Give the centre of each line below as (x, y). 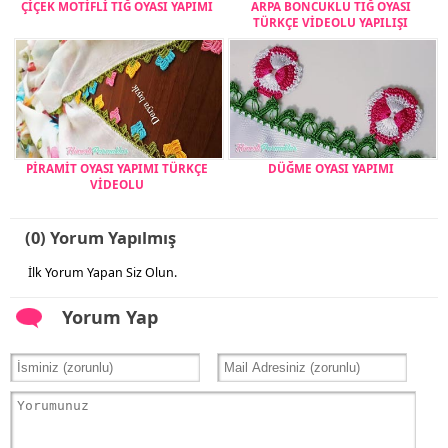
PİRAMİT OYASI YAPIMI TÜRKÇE (117, 167)
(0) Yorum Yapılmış (100, 238)
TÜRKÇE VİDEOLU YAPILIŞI (331, 21)
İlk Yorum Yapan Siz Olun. (102, 272)
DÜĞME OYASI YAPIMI (330, 167)
